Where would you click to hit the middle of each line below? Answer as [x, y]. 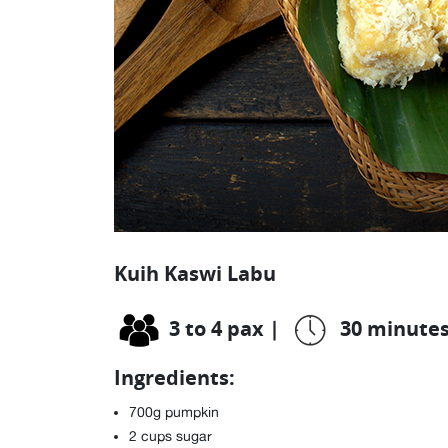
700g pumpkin [174, 412]
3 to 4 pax [216, 329]
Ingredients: [174, 377]
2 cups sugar [170, 436]
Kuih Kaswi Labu [195, 273]
